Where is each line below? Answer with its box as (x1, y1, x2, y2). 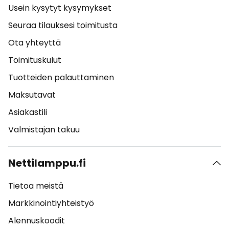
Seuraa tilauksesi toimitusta (8, 19, 118, 31)
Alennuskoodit (8, 215, 65, 226)
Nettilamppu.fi (8, 156, 86, 170)
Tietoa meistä (8, 180, 63, 192)
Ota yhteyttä (8, 37, 61, 49)
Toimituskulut (8, 54, 61, 66)
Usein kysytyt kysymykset (8, 2, 111, 14)
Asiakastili (8, 106, 47, 118)
